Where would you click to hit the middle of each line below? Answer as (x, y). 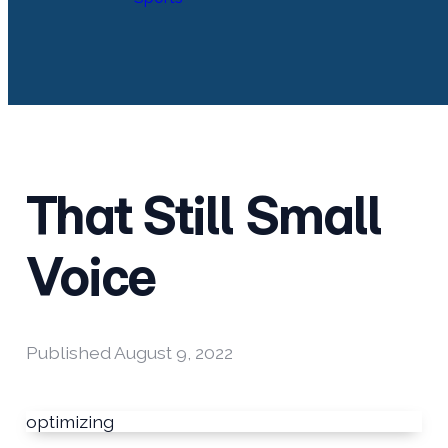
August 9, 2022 (173, 352)
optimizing (69, 421)
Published (69, 352)
